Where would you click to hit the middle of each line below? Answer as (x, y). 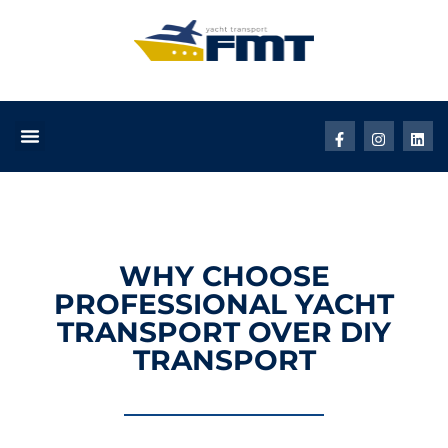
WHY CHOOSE (224, 275)
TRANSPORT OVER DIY (224, 331)
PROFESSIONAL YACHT (224, 303)
